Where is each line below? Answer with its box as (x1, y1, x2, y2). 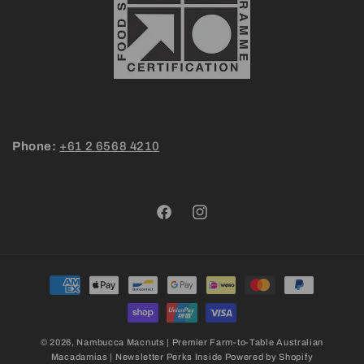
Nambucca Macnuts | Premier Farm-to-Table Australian (76, 336, 324, 347)
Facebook (154, 214, 210, 227)
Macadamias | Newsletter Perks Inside (50, 351, 223, 362)
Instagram (190, 214, 247, 227)
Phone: (12, 139, 57, 153)
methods (28, 292, 81, 305)
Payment (28, 270, 81, 284)
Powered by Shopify (224, 351, 314, 362)
